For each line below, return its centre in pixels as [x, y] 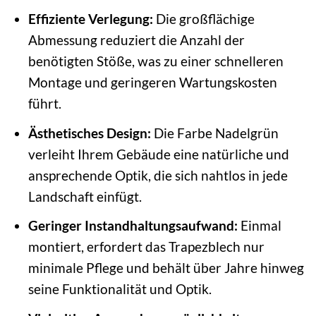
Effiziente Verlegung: [90, 19]
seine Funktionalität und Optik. [120, 289]
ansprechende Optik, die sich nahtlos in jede [158, 175]
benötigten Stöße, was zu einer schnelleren [156, 61]
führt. [44, 104]
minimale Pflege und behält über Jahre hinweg [166, 268]
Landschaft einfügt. [85, 196]
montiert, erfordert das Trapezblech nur [146, 247]
